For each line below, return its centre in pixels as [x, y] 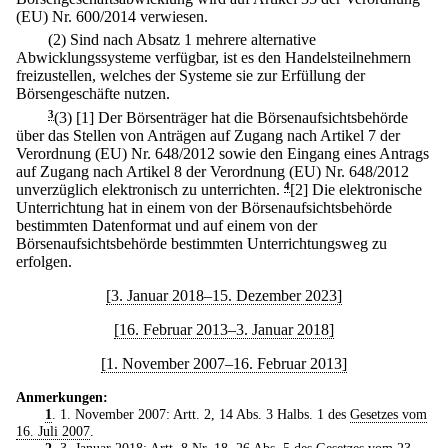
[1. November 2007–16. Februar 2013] [224, 363]
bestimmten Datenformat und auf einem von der [166, 225]
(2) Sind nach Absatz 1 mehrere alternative [182, 40]
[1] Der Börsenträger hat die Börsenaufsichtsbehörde [242, 117]
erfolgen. [44, 261]
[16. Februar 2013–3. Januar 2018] [224, 329]
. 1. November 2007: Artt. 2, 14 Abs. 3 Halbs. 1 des [200, 413]
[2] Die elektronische [356, 189]
